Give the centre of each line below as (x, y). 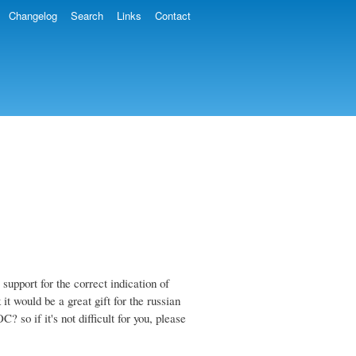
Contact (172, 15)
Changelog (33, 15)
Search (87, 15)
